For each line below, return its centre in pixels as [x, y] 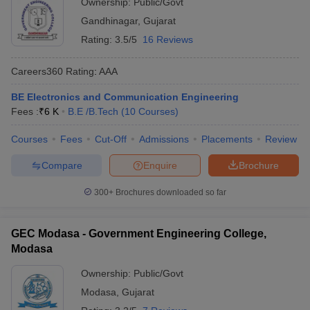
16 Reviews [168, 39]
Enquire [160, 165]
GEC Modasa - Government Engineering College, [139, 234]
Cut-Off [111, 139]
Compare [62, 165]
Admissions [164, 139]
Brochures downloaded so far [170, 192]
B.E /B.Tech [93, 111]
